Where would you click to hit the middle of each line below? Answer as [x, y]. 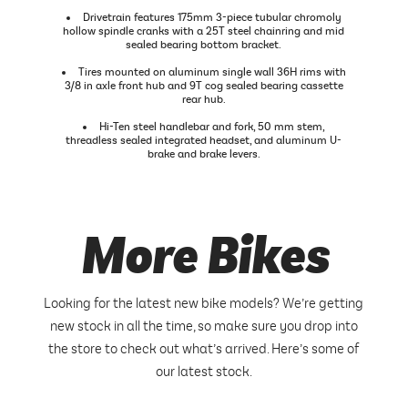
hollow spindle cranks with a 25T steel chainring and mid [204, 32]
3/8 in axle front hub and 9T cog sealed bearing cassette [204, 87]
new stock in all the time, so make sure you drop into [204, 326]
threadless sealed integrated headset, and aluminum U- [204, 141]
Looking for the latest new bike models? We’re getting [204, 304]
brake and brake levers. [204, 155]
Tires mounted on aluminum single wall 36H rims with [213, 73]
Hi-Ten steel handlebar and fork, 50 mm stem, [213, 127]
